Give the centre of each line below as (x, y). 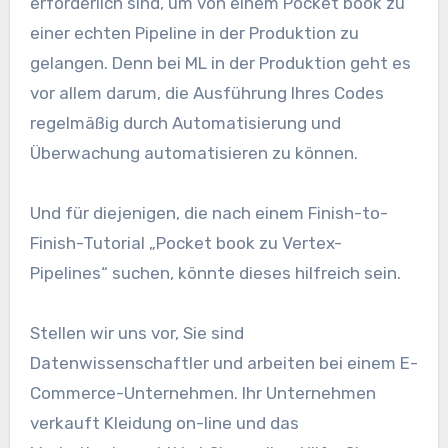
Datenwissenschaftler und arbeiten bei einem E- (223, 362)
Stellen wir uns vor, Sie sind (136, 332)
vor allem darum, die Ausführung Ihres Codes (206, 92)
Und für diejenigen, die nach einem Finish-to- (208, 212)
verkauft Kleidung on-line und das (164, 422)
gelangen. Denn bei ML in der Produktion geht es (220, 62)
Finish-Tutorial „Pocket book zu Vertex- (185, 242)
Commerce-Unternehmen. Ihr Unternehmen (202, 392)
